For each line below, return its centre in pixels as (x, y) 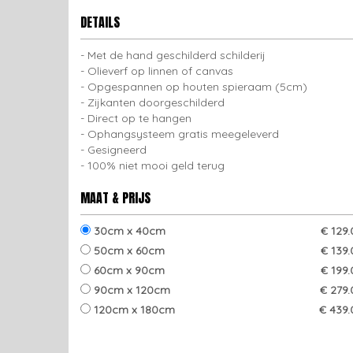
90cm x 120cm (130, 290)
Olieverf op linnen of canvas (160, 71)
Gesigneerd (117, 150)
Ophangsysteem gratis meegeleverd (183, 134)
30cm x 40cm (128, 231)
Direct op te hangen (139, 118)
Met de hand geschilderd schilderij (176, 55)
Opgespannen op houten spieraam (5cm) (197, 87)
